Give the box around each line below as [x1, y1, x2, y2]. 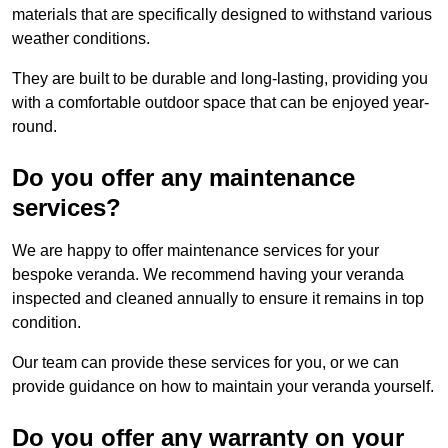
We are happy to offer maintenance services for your [12, 242, 379, 260]
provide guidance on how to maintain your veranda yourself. [12, 378, 434, 396]
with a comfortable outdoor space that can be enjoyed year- [12, 94, 429, 112]
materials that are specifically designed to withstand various [12, 6, 432, 24]
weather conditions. [12, 30, 150, 48]
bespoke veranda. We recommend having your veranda [12, 266, 404, 284]
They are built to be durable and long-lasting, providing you [12, 70, 428, 88]
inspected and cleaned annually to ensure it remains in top [12, 290, 424, 308]
